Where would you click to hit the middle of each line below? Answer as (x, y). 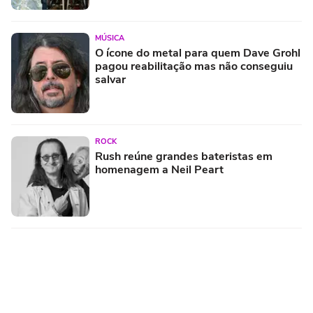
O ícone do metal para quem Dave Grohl (198, 53)
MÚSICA (110, 38)
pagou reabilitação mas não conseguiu (194, 66)
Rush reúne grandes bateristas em (184, 156)
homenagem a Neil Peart (159, 169)
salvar (110, 79)
